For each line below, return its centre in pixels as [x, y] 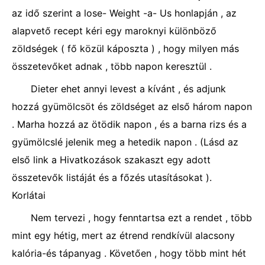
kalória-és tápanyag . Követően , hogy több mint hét [129, 253]
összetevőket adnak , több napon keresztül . [112, 66]
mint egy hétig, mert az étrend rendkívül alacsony [123, 235]
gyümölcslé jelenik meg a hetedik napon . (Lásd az [125, 142]
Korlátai [29, 195]
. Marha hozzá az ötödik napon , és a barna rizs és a [129, 124]
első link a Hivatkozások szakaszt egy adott [111, 160]
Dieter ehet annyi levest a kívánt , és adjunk [128, 89]
